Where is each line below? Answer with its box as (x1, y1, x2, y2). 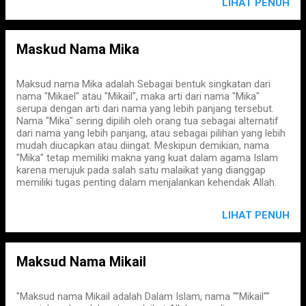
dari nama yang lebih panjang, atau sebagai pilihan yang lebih (16, 127, 286, 139)
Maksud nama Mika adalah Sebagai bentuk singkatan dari (16, 78, 270, 90)
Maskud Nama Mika (16, 41, 139, 57)
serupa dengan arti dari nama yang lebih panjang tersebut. (16, 102, 274, 115)
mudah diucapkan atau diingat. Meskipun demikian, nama (16, 139, 269, 152)
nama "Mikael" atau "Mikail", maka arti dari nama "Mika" (16, 90, 260, 102)
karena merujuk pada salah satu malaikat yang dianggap (16, 164, 266, 176)
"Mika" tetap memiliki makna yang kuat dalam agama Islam (16, 152, 278, 164)
